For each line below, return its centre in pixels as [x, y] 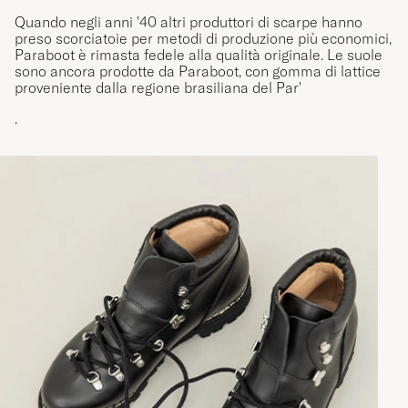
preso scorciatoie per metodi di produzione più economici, [203, 28]
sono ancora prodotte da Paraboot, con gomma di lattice [198, 61]
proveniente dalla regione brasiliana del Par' [158, 77]
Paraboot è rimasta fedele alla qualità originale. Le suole [199, 44]
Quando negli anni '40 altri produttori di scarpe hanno [189, 11]
